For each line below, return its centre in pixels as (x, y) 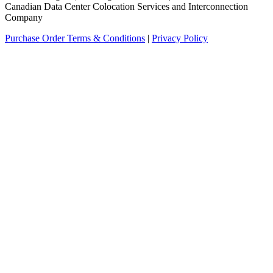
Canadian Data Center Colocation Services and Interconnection (126, 7)
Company (24, 18)
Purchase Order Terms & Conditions (75, 38)
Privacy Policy (180, 38)
